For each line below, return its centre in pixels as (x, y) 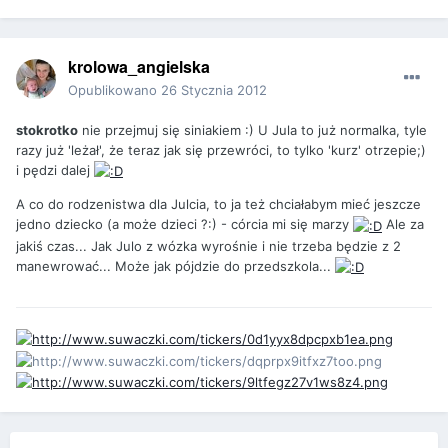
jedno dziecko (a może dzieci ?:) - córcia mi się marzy (184, 224)
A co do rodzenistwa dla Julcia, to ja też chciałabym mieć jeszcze (218, 204)
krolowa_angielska (139, 66)
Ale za (403, 224)
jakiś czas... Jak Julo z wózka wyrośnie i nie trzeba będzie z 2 (208, 245)
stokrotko (47, 129)
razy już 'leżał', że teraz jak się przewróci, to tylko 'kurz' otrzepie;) (221, 149)
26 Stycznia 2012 (214, 89)
